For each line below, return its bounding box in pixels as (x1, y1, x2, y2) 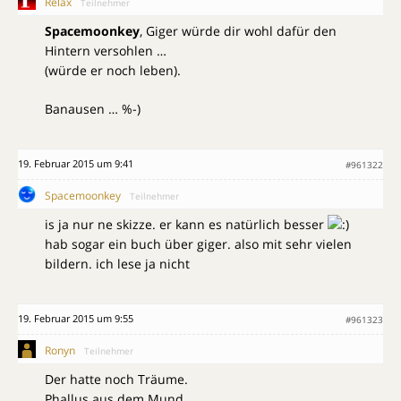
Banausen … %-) (45, 100, 141, 118)
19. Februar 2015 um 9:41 (18, 157, 133, 171)
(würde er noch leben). (45, 62, 181, 80)
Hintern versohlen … (45, 42, 166, 60)
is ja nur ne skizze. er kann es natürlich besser (45, 216, 328, 234)
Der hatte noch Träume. (45, 371, 188, 388)
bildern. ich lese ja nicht (45, 255, 190, 273)
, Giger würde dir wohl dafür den (140, 22, 337, 40)
